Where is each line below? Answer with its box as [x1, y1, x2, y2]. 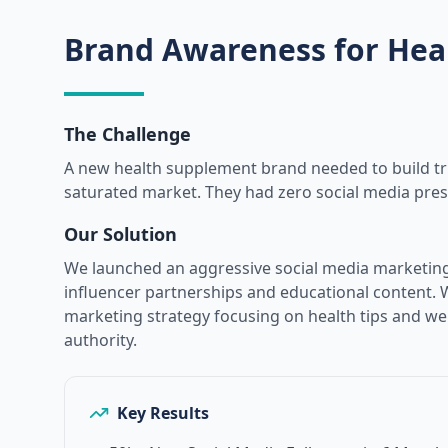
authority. [64, 329, 137, 351]
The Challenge [64, 122, 191, 146]
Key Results [117, 402, 209, 424]
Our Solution [64, 222, 177, 246]
